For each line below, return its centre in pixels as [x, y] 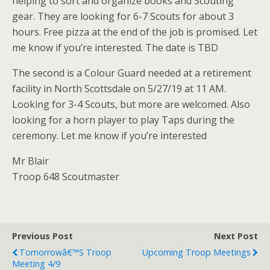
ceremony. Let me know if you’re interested [109, 136]
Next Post [236, 236]
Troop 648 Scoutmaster [66, 177]
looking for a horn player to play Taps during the [123, 120]
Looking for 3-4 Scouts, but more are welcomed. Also [131, 104]
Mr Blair [30, 161]
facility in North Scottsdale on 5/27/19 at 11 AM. [119, 89]
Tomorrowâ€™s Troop [65, 252]
